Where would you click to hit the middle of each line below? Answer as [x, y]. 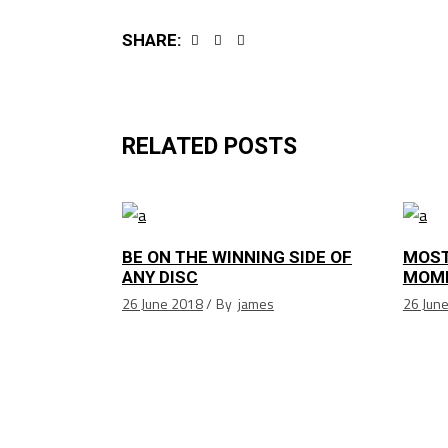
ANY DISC [160, 277]
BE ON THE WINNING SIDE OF [237, 257]
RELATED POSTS [209, 146]
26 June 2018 [162, 303]
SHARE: [151, 39]
